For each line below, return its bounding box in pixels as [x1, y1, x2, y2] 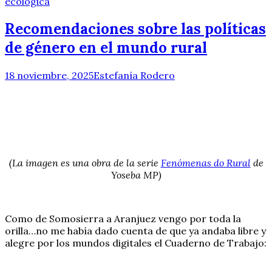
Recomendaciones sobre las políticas [5, 19, 266, 39]
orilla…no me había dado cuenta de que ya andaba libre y [5, 225, 266, 237]
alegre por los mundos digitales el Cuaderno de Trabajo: [5, 237, 267, 250]
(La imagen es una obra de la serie [8, 157, 161, 169]
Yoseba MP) [110, 169, 161, 182]
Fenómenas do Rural [160, 157, 251, 169]
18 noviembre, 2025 [5, 69, 93, 82]
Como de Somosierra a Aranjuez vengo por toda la [5, 212, 241, 225]
